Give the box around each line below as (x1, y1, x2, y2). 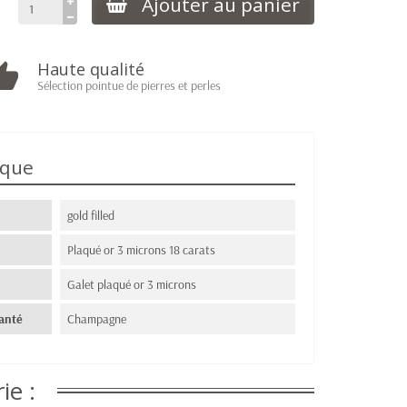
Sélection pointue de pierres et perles (37, 77, 222, 94)
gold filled (67, 207, 115, 223)
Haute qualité (37, 58, 145, 80)
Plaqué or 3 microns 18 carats (67, 242, 216, 258)
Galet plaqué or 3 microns (67, 276, 197, 293)
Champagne (67, 311, 127, 327)
